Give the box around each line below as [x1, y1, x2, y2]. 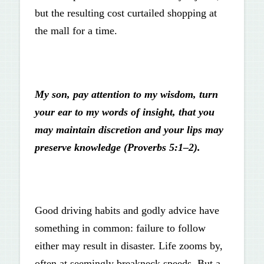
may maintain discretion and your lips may [34, 123, 223, 136]
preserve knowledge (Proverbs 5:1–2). [34, 141, 200, 153]
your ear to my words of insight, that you [34, 105, 214, 118]
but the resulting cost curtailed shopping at [34, 7, 217, 19]
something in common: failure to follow [34, 222, 206, 234]
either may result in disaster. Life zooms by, [34, 239, 223, 252]
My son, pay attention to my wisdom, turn [34, 88, 218, 100]
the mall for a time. [34, 25, 117, 37]
